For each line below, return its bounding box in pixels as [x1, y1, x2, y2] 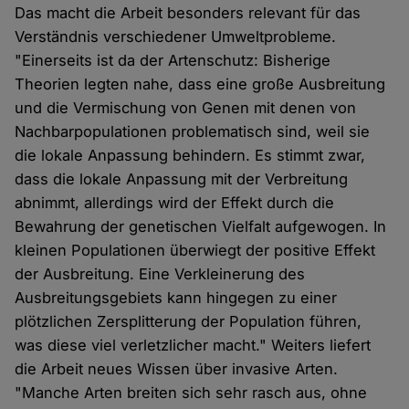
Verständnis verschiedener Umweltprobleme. [15, 27, 337, 47]
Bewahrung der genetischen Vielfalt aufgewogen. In [15, 217, 387, 236]
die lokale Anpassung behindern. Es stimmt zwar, [15, 146, 366, 165]
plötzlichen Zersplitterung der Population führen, [15, 312, 362, 331]
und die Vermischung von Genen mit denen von [15, 99, 357, 118]
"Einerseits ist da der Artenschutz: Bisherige [15, 51, 331, 70]
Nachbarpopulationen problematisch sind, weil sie [15, 122, 371, 142]
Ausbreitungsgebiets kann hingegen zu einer [15, 288, 338, 308]
